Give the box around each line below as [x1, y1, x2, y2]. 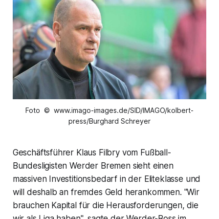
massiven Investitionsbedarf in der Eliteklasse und [12, 174, 201, 184]
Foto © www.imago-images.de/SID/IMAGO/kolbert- [25, 106, 194, 114]
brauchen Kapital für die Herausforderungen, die [12, 200, 198, 210]
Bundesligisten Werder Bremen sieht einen [12, 160, 174, 171]
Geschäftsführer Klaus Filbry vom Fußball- [12, 147, 171, 157]
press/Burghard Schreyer [68, 116, 151, 125]
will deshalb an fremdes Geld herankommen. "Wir [12, 187, 199, 197]
